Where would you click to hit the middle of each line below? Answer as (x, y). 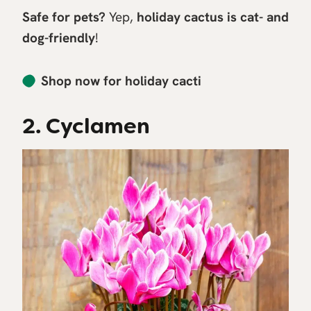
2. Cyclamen (86, 126)
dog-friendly (59, 37)
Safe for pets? (64, 17)
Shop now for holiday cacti (121, 81)
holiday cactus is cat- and (213, 17)
